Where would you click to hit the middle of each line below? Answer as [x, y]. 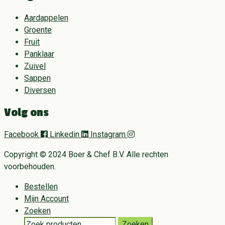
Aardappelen [46, 18]
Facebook [21, 134]
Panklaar [39, 54]
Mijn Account [46, 198]
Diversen [40, 90]
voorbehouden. [30, 166]
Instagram [108, 134]
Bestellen [41, 186]
